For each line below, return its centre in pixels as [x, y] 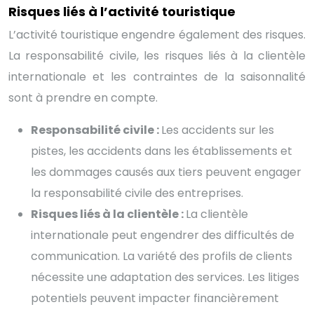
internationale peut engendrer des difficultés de [163, 235]
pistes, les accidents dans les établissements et [162, 151]
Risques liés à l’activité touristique [122, 11]
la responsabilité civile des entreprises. [137, 193]
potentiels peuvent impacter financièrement [155, 298]
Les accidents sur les [218, 130]
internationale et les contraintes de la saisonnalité [157, 76]
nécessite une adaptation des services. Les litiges [165, 277]
